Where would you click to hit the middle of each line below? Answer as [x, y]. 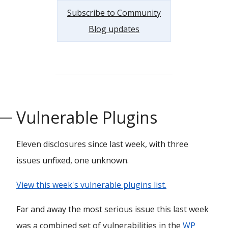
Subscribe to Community [114, 13]
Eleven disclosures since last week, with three [102, 144]
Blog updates [114, 29]
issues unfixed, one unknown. [73, 160]
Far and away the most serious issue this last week [112, 209]
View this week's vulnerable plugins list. [91, 185]
